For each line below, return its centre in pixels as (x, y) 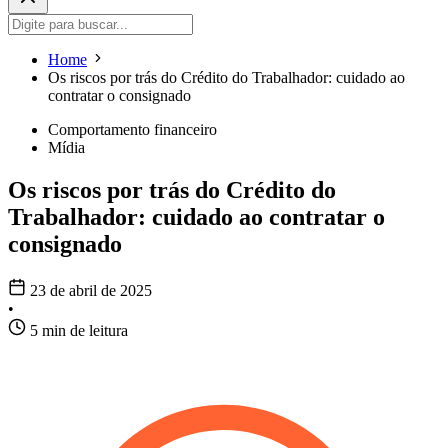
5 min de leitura (79, 331)
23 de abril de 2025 (91, 291)
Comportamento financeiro (132, 130)
